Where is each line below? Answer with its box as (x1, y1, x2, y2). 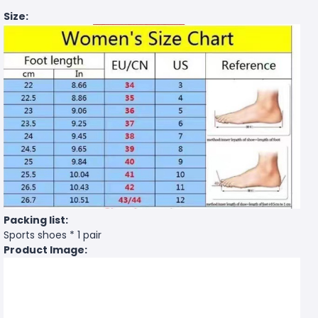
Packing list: (4, 213, 68, 228)
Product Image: (4, 243, 87, 258)
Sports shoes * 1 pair (4, 228, 102, 243)
